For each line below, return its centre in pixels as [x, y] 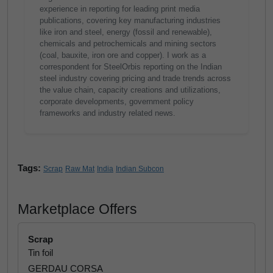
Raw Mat [80, 169]
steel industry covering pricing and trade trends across [135, 78]
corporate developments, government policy [117, 101]
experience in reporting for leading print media [120, 9]
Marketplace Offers [77, 209]
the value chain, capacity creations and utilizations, [130, 90]
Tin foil [41, 253]
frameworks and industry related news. [108, 113]
